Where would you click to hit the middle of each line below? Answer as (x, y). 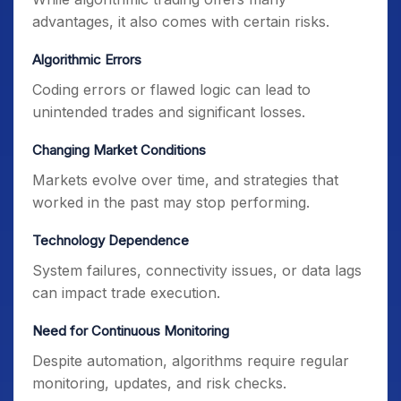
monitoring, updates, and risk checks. (159, 383)
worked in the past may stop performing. (171, 202)
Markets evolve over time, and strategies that (185, 180)
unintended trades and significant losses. (169, 112)
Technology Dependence (111, 240)
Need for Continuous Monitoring (131, 331)
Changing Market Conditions (119, 150)
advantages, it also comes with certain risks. (181, 21)
